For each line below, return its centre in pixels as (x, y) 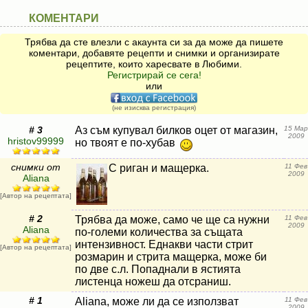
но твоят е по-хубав (126, 143)
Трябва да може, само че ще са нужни (172, 220)
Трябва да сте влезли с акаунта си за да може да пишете (154, 42)
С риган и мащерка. (159, 168)
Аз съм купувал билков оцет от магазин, (176, 130)
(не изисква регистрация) (154, 108)
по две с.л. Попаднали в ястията (158, 269)
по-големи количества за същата (159, 232)
